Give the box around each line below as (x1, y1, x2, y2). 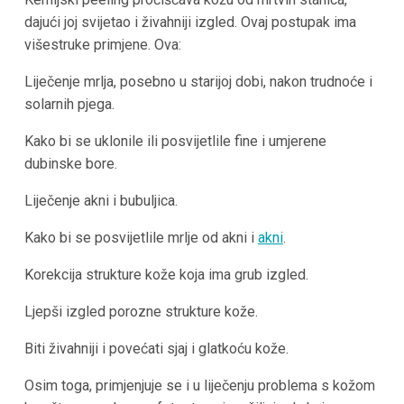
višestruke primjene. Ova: (23, 36, 181, 54)
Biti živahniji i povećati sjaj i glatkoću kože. (23, 340, 289, 358)
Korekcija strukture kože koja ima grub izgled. (23, 266, 308, 284)
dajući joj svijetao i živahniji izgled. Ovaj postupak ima (23, 14, 356, 32)
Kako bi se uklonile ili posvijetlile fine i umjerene (23, 133, 326, 151)
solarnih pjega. (23, 96, 115, 114)
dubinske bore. (23, 155, 117, 173)
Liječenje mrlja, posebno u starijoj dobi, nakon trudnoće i (23, 73, 372, 91)
